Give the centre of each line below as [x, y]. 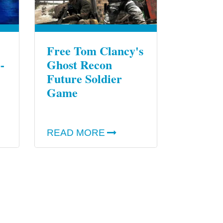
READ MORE [76, 133]
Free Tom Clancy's [95, 51]
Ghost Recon [79, 65]
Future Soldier [84, 79]
